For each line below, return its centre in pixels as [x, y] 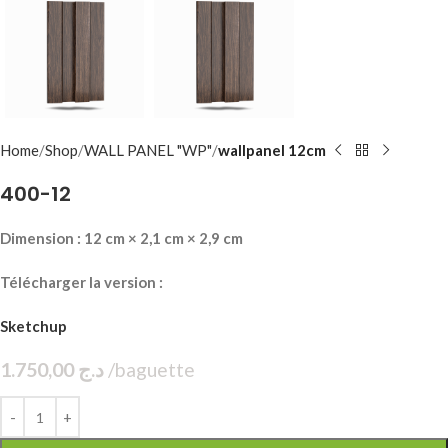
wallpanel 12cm [272, 150]
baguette [239, 369]
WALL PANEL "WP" [148, 150]
